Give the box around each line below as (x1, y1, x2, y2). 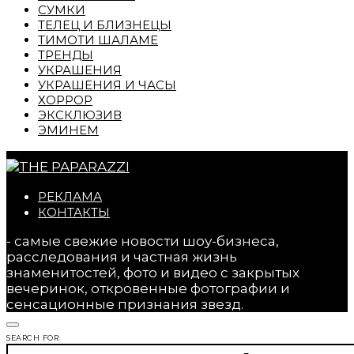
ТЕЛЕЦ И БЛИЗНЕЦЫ (38, 17, 171, 33)
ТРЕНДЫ (38, 47, 93, 63)
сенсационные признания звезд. (6, 296, 243, 313)
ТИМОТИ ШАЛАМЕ (38, 32, 158, 48)
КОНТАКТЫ (38, 205, 110, 220)
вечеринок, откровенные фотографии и (6, 281, 290, 297)
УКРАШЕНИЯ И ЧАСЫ (38, 77, 176, 93)
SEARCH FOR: (6, 333, 61, 343)
